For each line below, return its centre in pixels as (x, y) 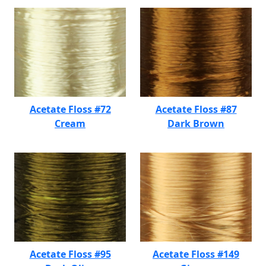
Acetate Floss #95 (70, 254)
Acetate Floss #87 (196, 109)
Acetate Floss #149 (196, 254)
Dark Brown (196, 123)
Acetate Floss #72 (70, 109)
